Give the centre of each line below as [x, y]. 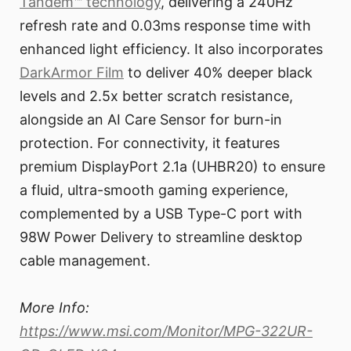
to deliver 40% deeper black [218, 73]
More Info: [54, 308]
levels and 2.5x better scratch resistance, [156, 96]
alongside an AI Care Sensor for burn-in [151, 120]
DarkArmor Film [72, 73]
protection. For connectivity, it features [150, 143]
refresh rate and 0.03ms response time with [165, 26]
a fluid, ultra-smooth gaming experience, [154, 190]
